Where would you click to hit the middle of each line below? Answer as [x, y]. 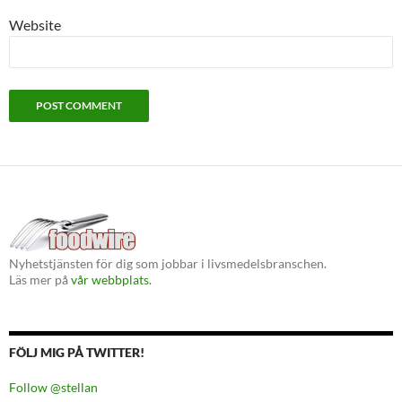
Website [35, 25]
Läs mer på [40, 280]
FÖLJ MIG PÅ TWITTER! [77, 353]
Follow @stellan [53, 388]
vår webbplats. [111, 280]
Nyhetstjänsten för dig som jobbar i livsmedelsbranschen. [168, 264]
